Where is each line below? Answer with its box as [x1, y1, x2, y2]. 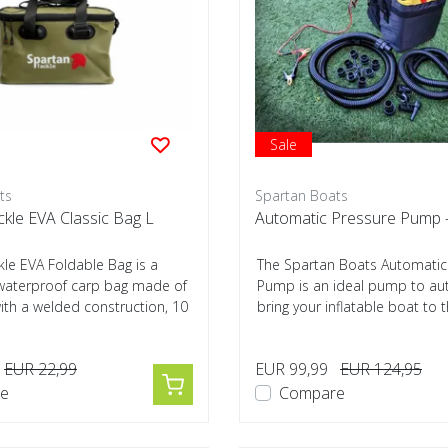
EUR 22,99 [4, 358, 77, 380]
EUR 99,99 [255, 358, 328, 380]
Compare [279, 382, 345, 404]
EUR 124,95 [340, 358, 422, 380]
